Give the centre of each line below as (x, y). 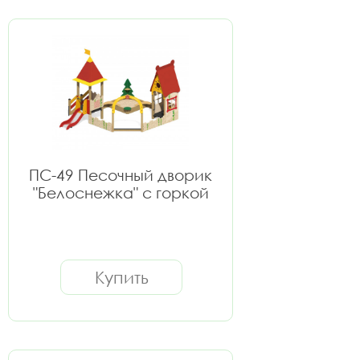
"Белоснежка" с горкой (121, 192)
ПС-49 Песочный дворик (121, 175)
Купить (121, 277)
